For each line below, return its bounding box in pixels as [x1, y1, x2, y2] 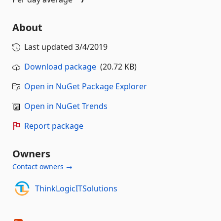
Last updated [24, 41, 75, 52]
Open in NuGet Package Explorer [24, 81, 147, 92]
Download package [24, 61, 96, 72]
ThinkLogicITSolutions [35, 183, 117, 194]
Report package [24, 120, 83, 131]
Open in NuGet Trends [24, 101, 108, 111]
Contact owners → [12, 162, 73, 171]
